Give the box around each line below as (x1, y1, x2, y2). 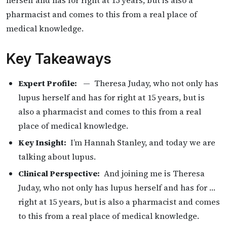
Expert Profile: (18, 78, 77, 89)
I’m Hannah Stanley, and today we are (66, 136, 215, 148)
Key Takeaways (6, 50, 111, 67)
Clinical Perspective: (18, 167, 100, 179)
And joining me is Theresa (100, 167, 205, 179)
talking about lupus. (18, 150, 96, 162)
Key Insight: (18, 136, 66, 148)
